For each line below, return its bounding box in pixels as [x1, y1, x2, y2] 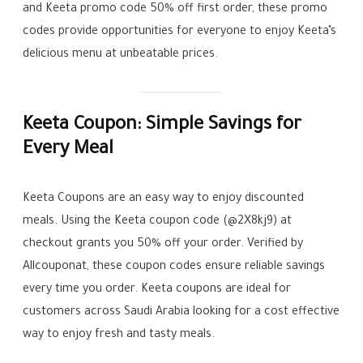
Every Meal [23, 140, 114, 161]
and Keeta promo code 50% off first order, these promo [23, 3, 328, 16]
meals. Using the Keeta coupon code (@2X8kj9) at [23, 216, 293, 229]
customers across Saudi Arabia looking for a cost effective [23, 306, 340, 320]
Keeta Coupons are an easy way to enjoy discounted [23, 193, 305, 207]
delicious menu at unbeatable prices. [23, 49, 219, 62]
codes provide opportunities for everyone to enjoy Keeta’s [23, 26, 337, 39]
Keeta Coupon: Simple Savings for [23, 116, 302, 137]
